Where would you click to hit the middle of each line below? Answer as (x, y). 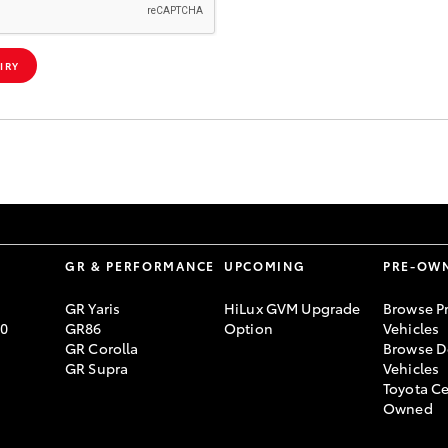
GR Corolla (102, 348)
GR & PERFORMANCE (140, 266)
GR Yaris (93, 308)
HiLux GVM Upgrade (292, 308)
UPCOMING (265, 266)
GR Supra (97, 368)
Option (248, 328)
